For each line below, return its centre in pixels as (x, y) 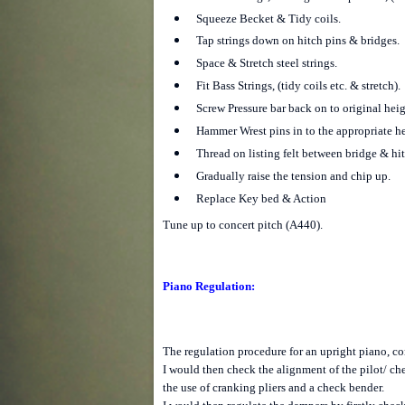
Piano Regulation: (209, 287)
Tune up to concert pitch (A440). (243, 224)
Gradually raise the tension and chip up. (293, 175)
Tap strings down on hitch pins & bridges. (297, 41)
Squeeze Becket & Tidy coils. (268, 18)
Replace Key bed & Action (261, 198)
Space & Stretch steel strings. (266, 63)
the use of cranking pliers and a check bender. (273, 388)
